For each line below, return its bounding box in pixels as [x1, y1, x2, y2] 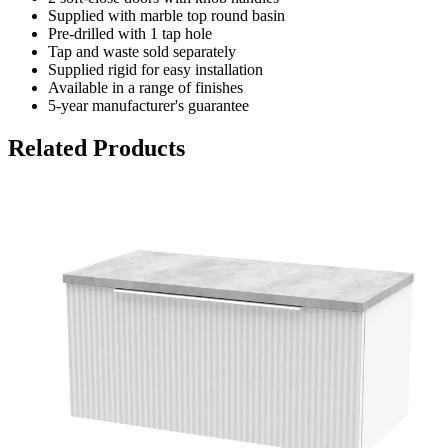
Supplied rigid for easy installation [48, 61, 263, 79]
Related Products [8, 134, 185, 161]
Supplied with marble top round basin [48, 7, 285, 25]
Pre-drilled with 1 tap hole [48, 25, 212, 43]
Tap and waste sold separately [48, 43, 236, 61]
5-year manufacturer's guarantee [48, 97, 249, 115]
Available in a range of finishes [48, 79, 243, 97]
